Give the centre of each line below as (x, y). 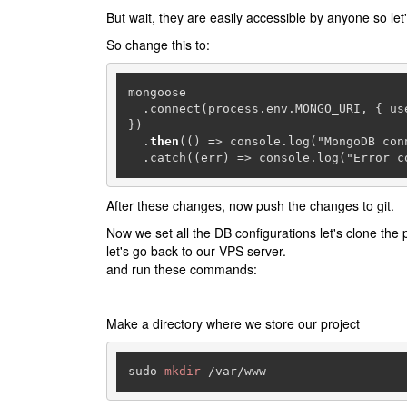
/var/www (233, 371)
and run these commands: (182, 269)
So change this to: (158, 45)
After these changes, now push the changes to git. (250, 206)
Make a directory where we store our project (233, 324)
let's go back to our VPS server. (196, 251)
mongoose (157, 92)
